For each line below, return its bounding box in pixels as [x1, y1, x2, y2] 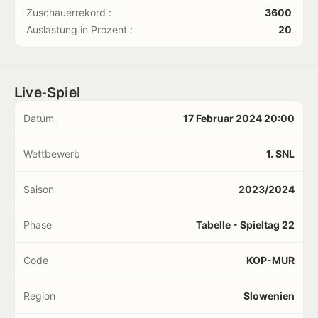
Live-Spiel [14, 84, 80, 100]
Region [23, 289, 55, 302]
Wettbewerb [23, 147, 80, 160]
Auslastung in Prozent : [26, 23, 133, 35]
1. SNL [266, 147, 295, 160]
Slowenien [243, 289, 295, 302]
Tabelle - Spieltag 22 [196, 218, 295, 231]
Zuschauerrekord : [26, 6, 111, 18]
